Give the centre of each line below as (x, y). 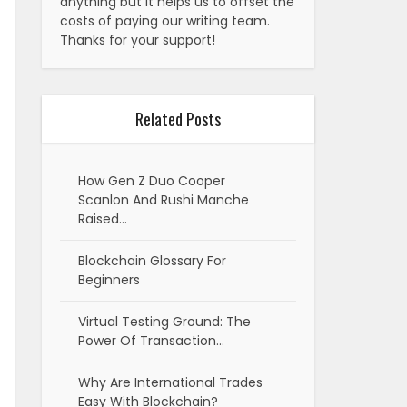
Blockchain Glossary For (152, 261)
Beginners (109, 280)
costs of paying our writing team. (165, 21)
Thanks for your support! (138, 40)
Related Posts (178, 119)
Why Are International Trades (170, 383)
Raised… (103, 219)
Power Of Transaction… (151, 341)
